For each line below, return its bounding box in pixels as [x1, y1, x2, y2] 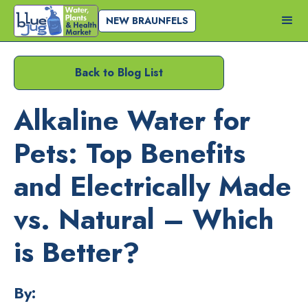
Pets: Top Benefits [14, 133, 245, 173]
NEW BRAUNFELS [106, 14, 188, 28]
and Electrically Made [14, 166, 291, 206]
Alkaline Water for [14, 100, 250, 140]
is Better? [14, 232, 140, 272]
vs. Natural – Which [14, 199, 274, 239]
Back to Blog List [75, 65, 163, 80]
